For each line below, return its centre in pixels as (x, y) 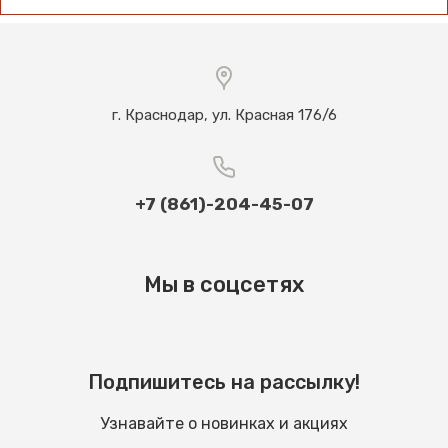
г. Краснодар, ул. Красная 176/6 (224, 115)
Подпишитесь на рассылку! (224, 382)
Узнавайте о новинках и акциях (224, 423)
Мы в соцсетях (224, 284)
